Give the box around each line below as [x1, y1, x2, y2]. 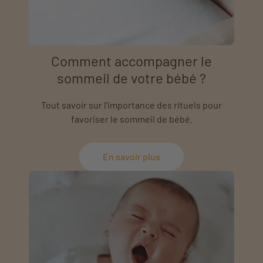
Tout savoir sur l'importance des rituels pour [41, 99, 222, 110]
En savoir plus [103, 150, 160, 162]
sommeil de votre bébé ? [57, 69, 206, 86]
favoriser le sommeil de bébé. [70, 113, 193, 124]
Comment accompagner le [51, 52, 212, 69]
